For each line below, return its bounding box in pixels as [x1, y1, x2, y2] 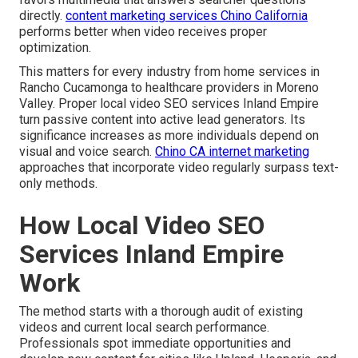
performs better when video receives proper [19, 23, 267, 39]
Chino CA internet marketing [155, 143, 309, 159]
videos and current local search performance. [19, 319, 269, 335]
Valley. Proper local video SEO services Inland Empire [19, 95, 319, 111]
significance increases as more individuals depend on [19, 127, 319, 143]
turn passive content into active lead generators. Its [19, 111, 305, 127]
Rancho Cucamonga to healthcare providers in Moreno [19, 79, 319, 95]
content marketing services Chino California [66, 7, 308, 23]
